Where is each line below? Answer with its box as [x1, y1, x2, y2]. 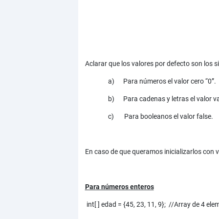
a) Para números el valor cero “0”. [108, 77, 217, 86]
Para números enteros [85, 183, 154, 191]
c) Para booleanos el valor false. [108, 112, 214, 121]
